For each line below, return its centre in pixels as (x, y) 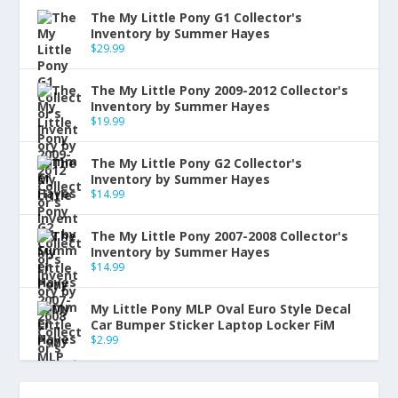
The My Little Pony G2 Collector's (197, 163)
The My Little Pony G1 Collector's (197, 17)
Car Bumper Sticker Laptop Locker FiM (213, 324)
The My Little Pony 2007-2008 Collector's (220, 235)
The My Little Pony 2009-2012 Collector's (220, 90)
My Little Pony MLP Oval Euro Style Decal (221, 308)
